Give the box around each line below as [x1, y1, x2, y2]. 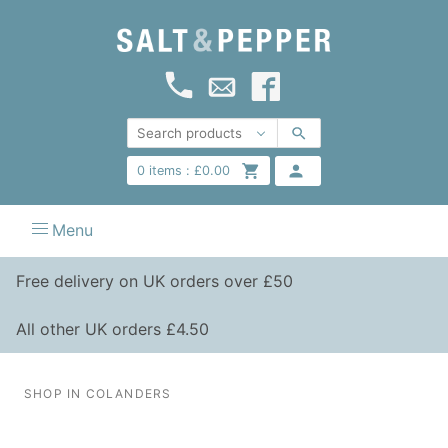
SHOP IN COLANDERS [24, 385, 172, 401]
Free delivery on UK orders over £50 [16, 270, 293, 291]
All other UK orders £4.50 [16, 318, 209, 339]
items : [144, 163, 190, 179]
